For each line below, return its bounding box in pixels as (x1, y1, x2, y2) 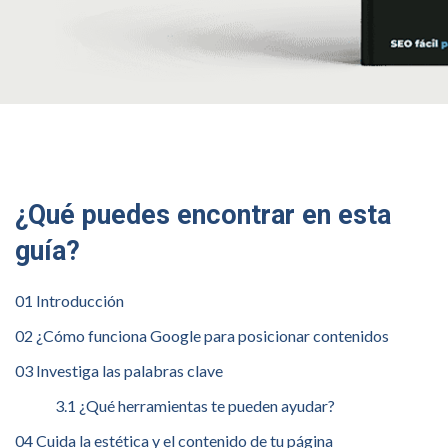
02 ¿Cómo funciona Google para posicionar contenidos (15, 326, 389, 346)
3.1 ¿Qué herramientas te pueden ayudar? (55, 396, 335, 416)
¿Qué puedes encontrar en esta (15, 198, 391, 231)
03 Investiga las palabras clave (15, 361, 223, 381)
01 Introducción (15, 291, 124, 311)
